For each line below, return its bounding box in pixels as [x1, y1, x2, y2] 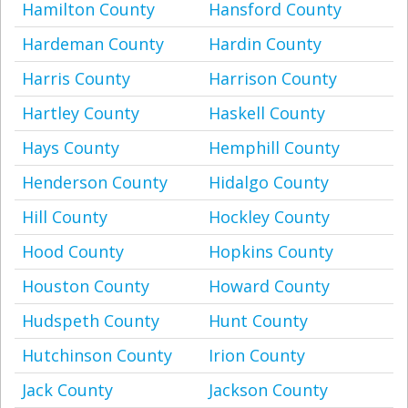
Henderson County [22, 171, 168, 193]
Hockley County [209, 206, 330, 228]
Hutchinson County [22, 344, 172, 366]
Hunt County [209, 310, 308, 331]
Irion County [209, 344, 305, 366]
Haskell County [209, 102, 325, 124]
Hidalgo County [209, 171, 329, 193]
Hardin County [209, 33, 321, 55]
